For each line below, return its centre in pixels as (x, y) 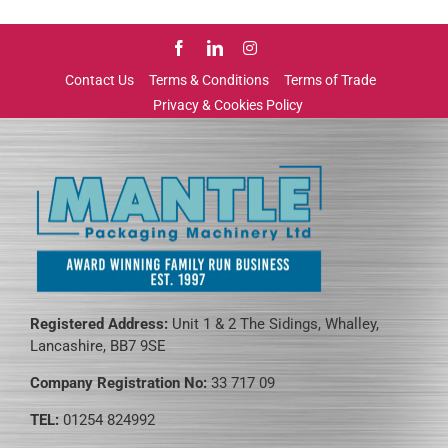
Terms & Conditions (208, 79)
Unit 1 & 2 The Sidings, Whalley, (275, 324)
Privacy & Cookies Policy (227, 104)
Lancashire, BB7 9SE (98, 346)
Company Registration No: (120, 383)
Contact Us (99, 79)
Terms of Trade (329, 79)
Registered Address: (101, 324)
